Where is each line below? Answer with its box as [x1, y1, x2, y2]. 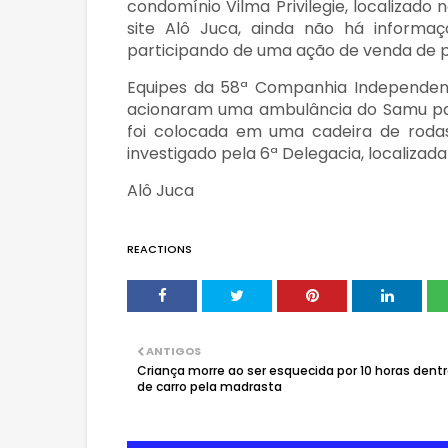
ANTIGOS [146, 343, 201, 359]
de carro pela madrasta [137, 378, 282, 395]
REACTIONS [127, 241, 192, 257]
